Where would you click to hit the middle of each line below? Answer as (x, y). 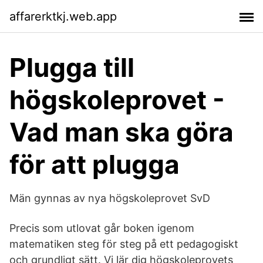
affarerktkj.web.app (63, 16)
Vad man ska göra (122, 132)
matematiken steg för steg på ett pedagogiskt (124, 244)
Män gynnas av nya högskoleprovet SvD (110, 198)
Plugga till (72, 68)
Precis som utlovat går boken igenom (102, 228)
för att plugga (95, 164)
